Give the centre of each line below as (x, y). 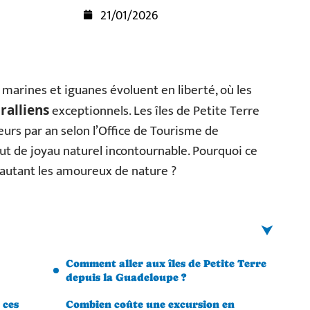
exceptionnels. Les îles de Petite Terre (154, 111)
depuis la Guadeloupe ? (126, 277)
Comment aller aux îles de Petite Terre (166, 263)
